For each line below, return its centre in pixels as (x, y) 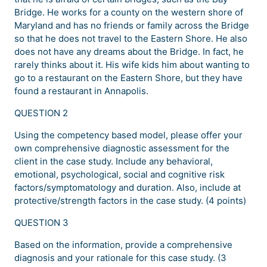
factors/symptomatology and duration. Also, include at (128, 188)
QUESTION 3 (41, 223)
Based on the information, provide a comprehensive (123, 245)
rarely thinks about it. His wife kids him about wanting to (132, 65)
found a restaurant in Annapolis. (81, 91)
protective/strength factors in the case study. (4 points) (130, 201)
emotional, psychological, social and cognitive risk (119, 175)
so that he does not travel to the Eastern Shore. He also (131, 39)
